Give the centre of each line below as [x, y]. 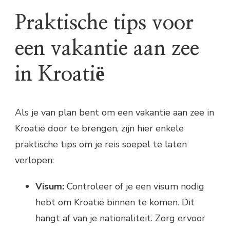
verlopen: [34, 160]
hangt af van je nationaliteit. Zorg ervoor [120, 218]
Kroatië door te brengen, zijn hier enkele [99, 128]
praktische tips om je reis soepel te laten [101, 144]
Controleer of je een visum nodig [134, 186]
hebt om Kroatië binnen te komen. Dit [115, 202]
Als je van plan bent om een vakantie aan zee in [114, 112]
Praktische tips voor [104, 23]
